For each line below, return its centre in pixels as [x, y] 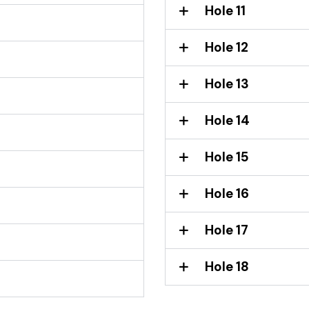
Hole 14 [227, 120]
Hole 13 [227, 83]
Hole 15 [227, 157]
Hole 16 [227, 193]
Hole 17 [227, 230]
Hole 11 [225, 10]
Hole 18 [227, 266]
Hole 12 [227, 47]
